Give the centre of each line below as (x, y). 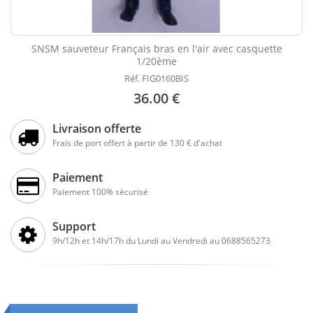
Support (74, 227)
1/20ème (156, 61)
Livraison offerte (97, 129)
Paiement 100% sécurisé (100, 192)
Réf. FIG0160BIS (156, 79)
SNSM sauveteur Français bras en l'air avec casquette (156, 49)
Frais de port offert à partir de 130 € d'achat (137, 143)
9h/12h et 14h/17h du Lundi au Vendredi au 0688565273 (161, 241)
